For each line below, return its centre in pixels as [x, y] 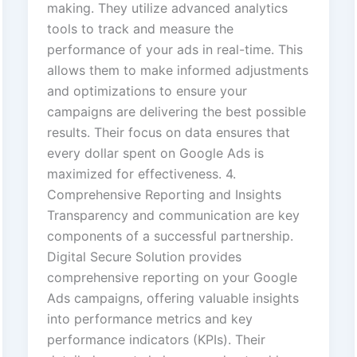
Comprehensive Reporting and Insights [164, 195]
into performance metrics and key [149, 319]
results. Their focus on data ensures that [168, 133]
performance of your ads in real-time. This [175, 50]
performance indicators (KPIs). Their [156, 340]
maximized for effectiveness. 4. [141, 174]
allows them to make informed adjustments [177, 71]
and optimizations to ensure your [147, 91]
